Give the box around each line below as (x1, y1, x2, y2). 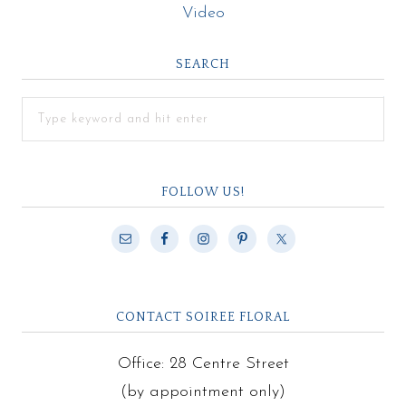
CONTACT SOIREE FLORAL (116, 310, 290, 324)
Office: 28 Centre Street (117, 355, 289, 372)
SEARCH (176, 57, 230, 72)
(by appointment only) (121, 383, 285, 401)
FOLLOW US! (161, 185, 245, 199)
